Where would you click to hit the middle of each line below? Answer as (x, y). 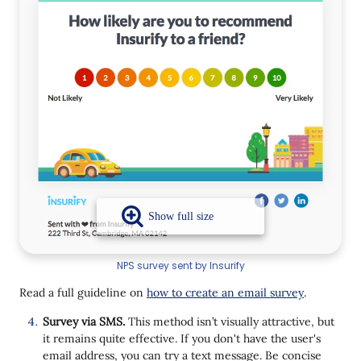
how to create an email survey (225, 293)
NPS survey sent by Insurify (180, 266)
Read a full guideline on (83, 293)
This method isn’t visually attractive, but (231, 322)
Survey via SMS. (85, 322)
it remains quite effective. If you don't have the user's (182, 339)
